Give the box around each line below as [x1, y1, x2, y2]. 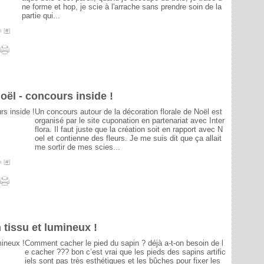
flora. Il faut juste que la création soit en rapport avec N [35, 125, 223, 134]
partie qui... [22, 11, 60, 20]
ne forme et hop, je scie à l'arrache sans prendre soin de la [22, 2, 222, 11]
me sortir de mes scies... [35, 143, 120, 151]
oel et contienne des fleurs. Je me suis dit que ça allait [35, 134, 222, 143]
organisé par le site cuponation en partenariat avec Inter [35, 116, 225, 125]
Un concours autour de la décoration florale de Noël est [35, 107, 222, 116]
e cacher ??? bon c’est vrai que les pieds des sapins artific [25, 247, 226, 256]
